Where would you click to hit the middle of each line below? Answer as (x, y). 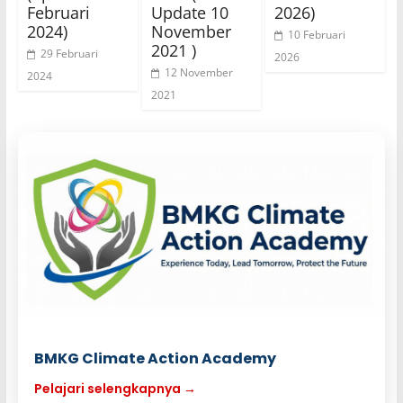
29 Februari (69, 53)
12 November (198, 72)
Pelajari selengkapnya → (115, 389)
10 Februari (317, 34)
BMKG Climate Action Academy (155, 359)
